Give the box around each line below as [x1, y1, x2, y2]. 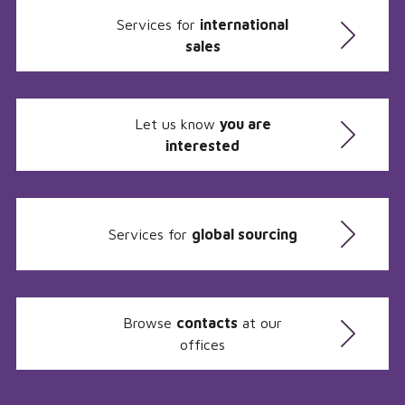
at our [238, 315, 282, 331]
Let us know [134, 116, 220, 132]
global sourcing [191, 226, 297, 242]
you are [219, 116, 271, 132]
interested [165, 137, 240, 154]
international [200, 16, 288, 33]
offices [180, 336, 225, 353]
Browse [123, 315, 176, 331]
